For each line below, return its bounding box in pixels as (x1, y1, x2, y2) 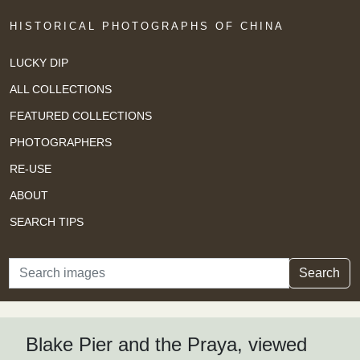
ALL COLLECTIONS (10, 82, 112, 96)
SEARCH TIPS (10, 215, 84, 228)
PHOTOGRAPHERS (10, 135, 112, 149)
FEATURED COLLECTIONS (10, 108, 152, 122)
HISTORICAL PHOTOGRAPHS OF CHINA (10, 20, 284, 32)
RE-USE (10, 162, 51, 175)
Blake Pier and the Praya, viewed (26, 333, 307, 356)
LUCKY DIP (10, 55, 68, 69)
